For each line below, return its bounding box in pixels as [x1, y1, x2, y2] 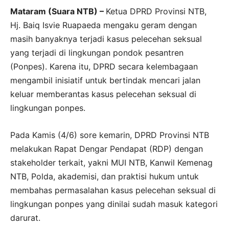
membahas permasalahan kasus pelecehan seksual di [10, 185, 216, 195]
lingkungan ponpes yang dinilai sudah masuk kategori [10, 198, 218, 209]
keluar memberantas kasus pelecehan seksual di [10, 88, 196, 99]
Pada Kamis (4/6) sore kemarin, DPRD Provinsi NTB [10, 129, 209, 140]
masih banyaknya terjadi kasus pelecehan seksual [10, 33, 202, 44]
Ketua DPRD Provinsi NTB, [106, 6, 207, 16]
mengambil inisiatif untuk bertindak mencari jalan [10, 75, 200, 85]
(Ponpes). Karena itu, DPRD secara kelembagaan [10, 61, 198, 72]
